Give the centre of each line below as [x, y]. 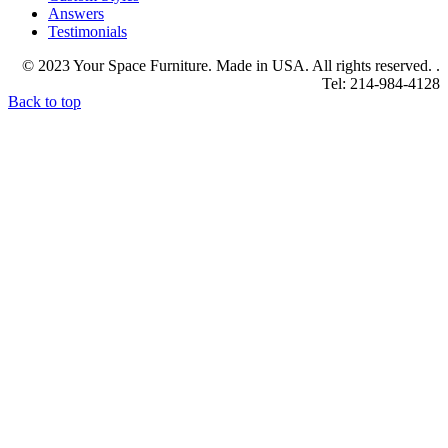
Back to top [44, 102]
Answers [76, 14]
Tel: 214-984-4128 [381, 84]
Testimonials [87, 32]
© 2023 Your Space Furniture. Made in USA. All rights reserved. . [231, 66]
